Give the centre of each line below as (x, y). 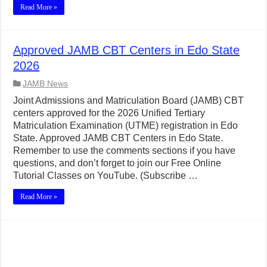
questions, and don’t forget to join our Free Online (117, 163)
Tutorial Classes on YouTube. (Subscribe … (106, 176)
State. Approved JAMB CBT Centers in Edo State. (119, 138)
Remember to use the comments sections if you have (125, 150)
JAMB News (46, 84)
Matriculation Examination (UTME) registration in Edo (126, 125)
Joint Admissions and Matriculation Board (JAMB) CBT (129, 100)
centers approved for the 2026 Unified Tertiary (109, 113)
